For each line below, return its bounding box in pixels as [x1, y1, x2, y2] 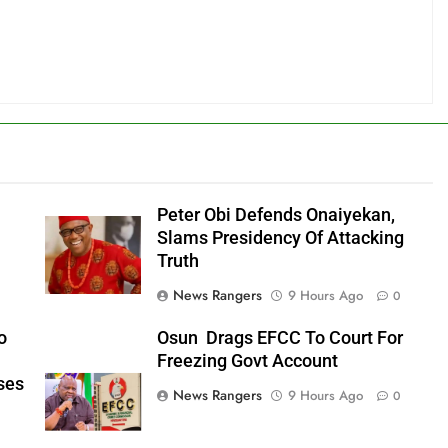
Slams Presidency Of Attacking [156, 227, 404, 248]
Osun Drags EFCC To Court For [156, 327, 403, 348]
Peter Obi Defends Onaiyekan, [156, 204, 395, 225]
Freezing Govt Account [156, 350, 338, 371]
